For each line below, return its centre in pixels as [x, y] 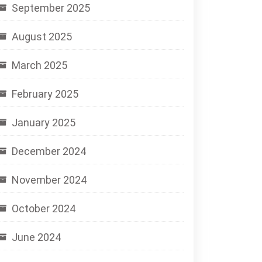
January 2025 [44, 123]
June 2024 [36, 237]
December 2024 [49, 151]
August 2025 [42, 37]
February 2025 [45, 94]
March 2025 [39, 65]
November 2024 [49, 180]
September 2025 [51, 8]
